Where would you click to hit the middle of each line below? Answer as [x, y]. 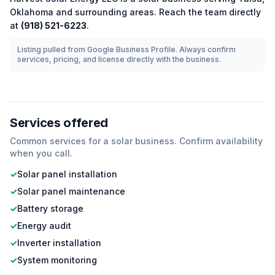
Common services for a [60, 141]
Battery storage [50, 208]
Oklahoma [32, 12]
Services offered [59, 123]
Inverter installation [59, 243]
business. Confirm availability [198, 141]
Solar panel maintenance [71, 191]
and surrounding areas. [105, 12]
